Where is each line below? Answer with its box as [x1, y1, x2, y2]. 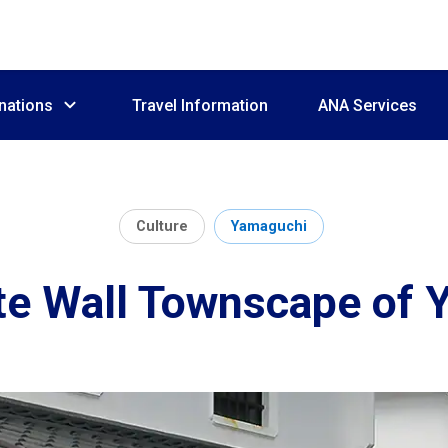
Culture [136, 217, 188, 235]
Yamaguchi [231, 217, 307, 235]
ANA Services [318, 95, 417, 115]
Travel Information [132, 95, 268, 115]
